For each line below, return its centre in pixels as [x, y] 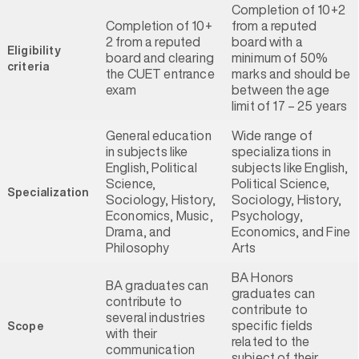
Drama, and [139, 232]
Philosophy [139, 248]
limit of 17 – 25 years [290, 106]
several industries [155, 317]
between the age [281, 90]
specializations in [281, 151]
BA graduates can [157, 285]
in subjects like [147, 151]
